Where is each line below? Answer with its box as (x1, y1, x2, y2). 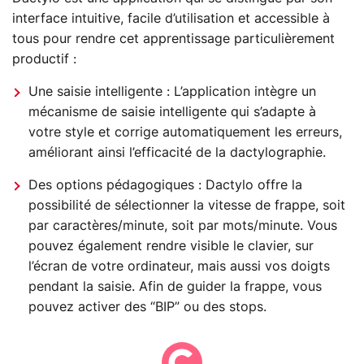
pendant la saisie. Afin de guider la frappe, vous (28, 280, 322, 293)
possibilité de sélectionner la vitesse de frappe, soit (28, 199, 345, 212)
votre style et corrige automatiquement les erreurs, (28, 126, 342, 139)
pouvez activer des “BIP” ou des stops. (28, 301, 266, 314)
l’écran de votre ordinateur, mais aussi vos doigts (28, 260, 330, 273)
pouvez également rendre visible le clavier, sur (28, 240, 314, 253)
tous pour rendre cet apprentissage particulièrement (12, 32, 335, 45)
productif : (12, 53, 76, 66)
